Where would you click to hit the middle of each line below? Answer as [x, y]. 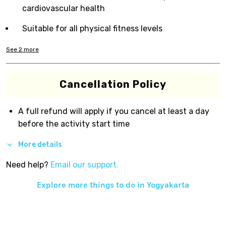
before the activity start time [74, 124]
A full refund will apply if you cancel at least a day [114, 111]
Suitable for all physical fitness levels [92, 29]
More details [40, 144]
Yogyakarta [168, 185]
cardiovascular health [64, 8]
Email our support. [84, 164]
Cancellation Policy [113, 84]
